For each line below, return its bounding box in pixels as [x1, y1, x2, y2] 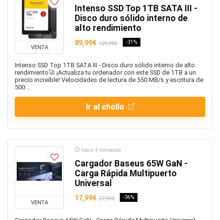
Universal [75, 178, 112, 188]
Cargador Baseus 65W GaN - [75, 159, 188, 168]
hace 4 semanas [80, 147, 121, 153]
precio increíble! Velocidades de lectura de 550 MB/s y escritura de [15, 76, 203, 83]
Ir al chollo [85, 102, 126, 111]
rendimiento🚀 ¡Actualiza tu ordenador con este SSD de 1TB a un [15, 69, 196, 76]
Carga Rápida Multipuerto [75, 168, 177, 178]
